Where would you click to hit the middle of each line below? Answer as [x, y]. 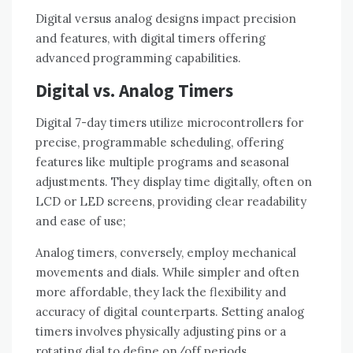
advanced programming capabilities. [138, 58]
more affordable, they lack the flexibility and [161, 292]
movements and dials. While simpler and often [167, 273]
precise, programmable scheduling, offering [160, 143]
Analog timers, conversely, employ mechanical [166, 253]
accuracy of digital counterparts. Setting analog [170, 312]
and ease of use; [81, 221]
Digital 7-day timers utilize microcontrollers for [169, 123]
